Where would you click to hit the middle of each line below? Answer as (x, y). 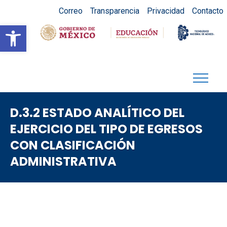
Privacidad (165, 11)
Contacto (207, 11)
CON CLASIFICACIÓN (73, 145)
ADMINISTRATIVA (63, 161)
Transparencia (115, 11)
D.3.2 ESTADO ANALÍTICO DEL (97, 113)
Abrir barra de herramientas (101, 30)
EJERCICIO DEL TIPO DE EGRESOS (106, 129)
